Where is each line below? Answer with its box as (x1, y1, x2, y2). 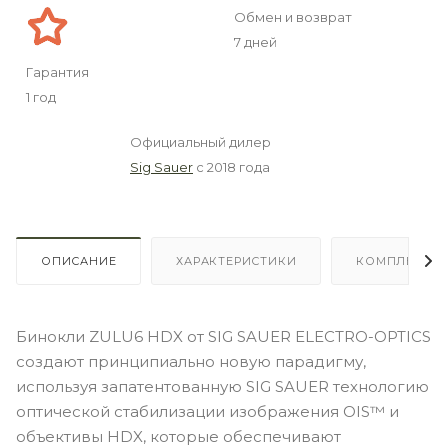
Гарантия (26, 63, 89, 80)
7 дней (234, 33, 277, 50)
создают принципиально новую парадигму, (16, 351, 366, 371)
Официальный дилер (130, 133, 271, 150)
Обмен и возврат (234, 8, 352, 25)
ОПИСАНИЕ (41, 253, 117, 268)
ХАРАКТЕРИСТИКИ (176, 253, 297, 268)
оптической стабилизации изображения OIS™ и (16, 401, 399, 421)
